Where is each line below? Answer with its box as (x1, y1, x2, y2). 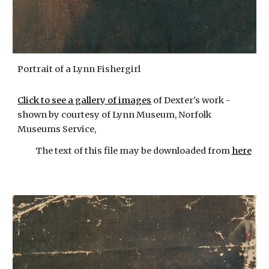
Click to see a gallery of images (17, 95, 152, 106)
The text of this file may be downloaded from (35, 145, 230, 157)
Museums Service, (17, 124, 97, 135)
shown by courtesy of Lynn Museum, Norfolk (17, 109, 212, 121)
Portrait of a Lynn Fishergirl (17, 64, 141, 75)
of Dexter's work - (151, 95, 233, 106)
